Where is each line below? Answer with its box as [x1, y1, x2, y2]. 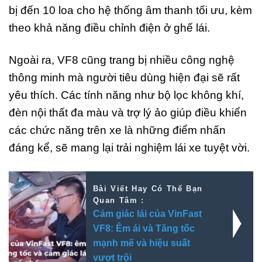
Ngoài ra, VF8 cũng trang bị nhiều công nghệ [9, 54, 235, 67]
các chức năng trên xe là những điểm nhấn [9, 124, 226, 137]
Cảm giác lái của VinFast [92, 209, 202, 219]
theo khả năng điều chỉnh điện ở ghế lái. [9, 22, 210, 35]
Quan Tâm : [92, 196, 144, 205]
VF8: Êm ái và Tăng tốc [92, 223, 195, 234]
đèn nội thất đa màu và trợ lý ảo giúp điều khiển [9, 106, 247, 119]
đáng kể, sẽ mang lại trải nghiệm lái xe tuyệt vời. [9, 142, 250, 154]
